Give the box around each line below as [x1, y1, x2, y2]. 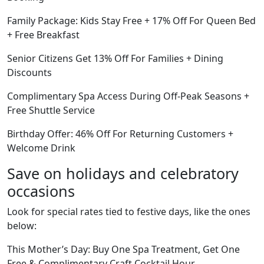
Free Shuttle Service [7, 104, 95, 117]
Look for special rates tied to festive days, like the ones [7, 205, 250, 218]
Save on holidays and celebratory [7, 163, 239, 183]
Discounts [7, 66, 52, 79]
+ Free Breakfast [7, 28, 80, 41]
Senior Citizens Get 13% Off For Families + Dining [7, 52, 223, 65]
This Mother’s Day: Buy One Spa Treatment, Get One [7, 243, 240, 256]
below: [7, 219, 37, 232]
